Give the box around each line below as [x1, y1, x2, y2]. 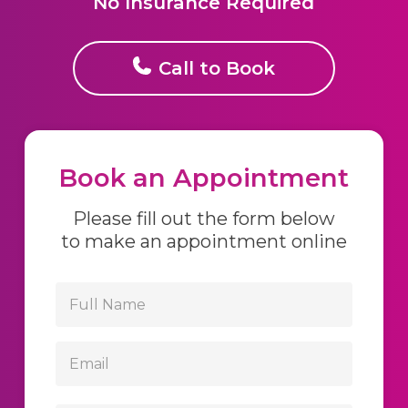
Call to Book [158, 57, 275, 79]
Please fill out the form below [72, 207, 335, 229]
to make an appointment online [60, 229, 347, 252]
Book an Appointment [58, 161, 350, 193]
